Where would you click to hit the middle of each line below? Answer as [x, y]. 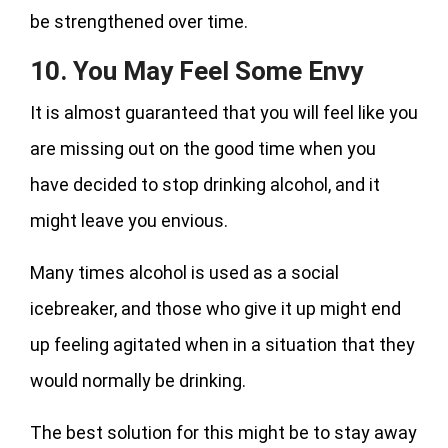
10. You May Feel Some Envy [196, 70]
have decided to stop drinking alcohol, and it [205, 184]
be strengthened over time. [143, 21]
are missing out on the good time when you [203, 148]
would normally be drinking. [138, 380]
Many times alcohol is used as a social [184, 272]
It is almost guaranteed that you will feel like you [224, 112]
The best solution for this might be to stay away [223, 432]
